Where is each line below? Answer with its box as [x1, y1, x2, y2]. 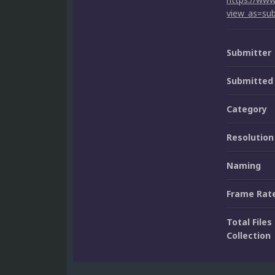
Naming [227, 160, 261, 172]
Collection [227, 230, 271, 242]
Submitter [227, 47, 271, 59]
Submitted [227, 75, 273, 87]
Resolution [227, 131, 274, 144]
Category [227, 103, 267, 115]
